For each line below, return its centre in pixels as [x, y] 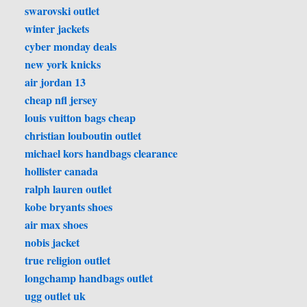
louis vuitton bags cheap [81, 118]
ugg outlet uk [56, 296]
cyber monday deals [71, 47]
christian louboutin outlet [83, 136]
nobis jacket [52, 243]
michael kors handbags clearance [101, 153]
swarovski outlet [62, 11]
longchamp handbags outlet [89, 278]
